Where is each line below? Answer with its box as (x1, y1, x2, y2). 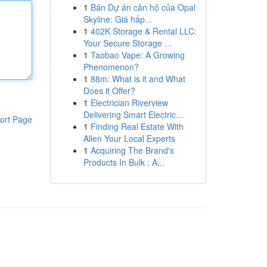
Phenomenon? (83, 61, 139, 73)
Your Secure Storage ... (83, 37, 172, 49)
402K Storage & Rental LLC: (90, 25, 197, 37)
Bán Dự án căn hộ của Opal (90, 1, 195, 13)
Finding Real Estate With (90, 120, 184, 132)
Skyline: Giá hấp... (83, 13, 152, 25)
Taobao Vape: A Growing (90, 49, 185, 61)
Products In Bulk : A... (83, 156, 164, 168)
